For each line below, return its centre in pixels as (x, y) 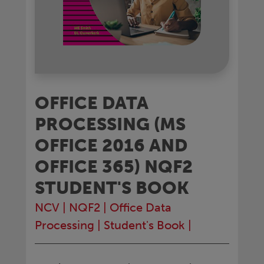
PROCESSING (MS (110, 124)
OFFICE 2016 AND (111, 145)
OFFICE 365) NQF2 (114, 166)
